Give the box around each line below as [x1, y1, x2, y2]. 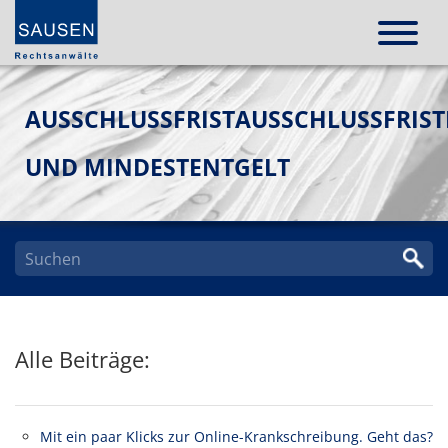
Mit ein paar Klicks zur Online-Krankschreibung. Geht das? [40, 426, 433, 446]
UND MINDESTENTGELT [25, 151, 290, 183]
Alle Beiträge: [15, 345, 150, 374]
